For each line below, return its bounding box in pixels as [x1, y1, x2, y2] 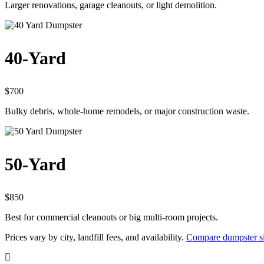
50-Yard [5, 154, 66, 174]
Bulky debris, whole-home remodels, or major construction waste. [5, 106, 249, 117]
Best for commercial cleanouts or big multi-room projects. [5, 212, 218, 223]
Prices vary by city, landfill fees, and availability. [5, 232, 186, 243]
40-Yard [5, 48, 66, 68]
